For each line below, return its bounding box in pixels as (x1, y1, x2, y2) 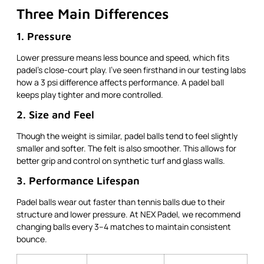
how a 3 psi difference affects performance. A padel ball (16, 76, 224, 88)
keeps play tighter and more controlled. (16, 88, 163, 100)
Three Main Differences (16, 5, 169, 22)
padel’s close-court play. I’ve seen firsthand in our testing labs (16, 64, 246, 75)
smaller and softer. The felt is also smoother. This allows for (16, 142, 236, 154)
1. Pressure (16, 29, 71, 42)
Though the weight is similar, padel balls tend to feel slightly (16, 130, 237, 141)
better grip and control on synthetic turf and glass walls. (16, 154, 225, 166)
